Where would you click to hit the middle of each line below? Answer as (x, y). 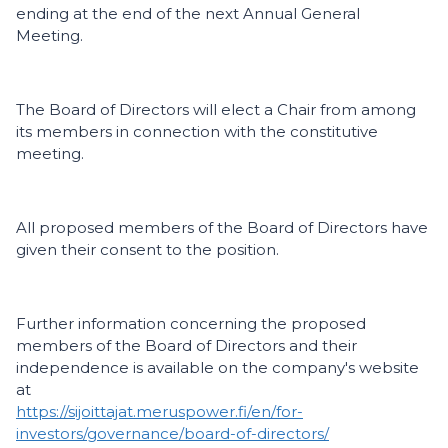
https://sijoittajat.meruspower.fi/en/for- (159, 412)
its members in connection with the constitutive (197, 132)
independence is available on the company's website (217, 368)
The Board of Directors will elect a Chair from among (216, 110)
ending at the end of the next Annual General (188, 14)
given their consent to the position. (149, 250)
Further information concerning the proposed (191, 324)
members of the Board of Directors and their (186, 346)
